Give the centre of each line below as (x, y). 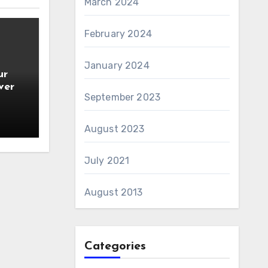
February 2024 (118, 34)
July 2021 (107, 161)
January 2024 (117, 66)
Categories (115, 246)
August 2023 (114, 129)
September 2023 (122, 97)
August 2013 (113, 192)
